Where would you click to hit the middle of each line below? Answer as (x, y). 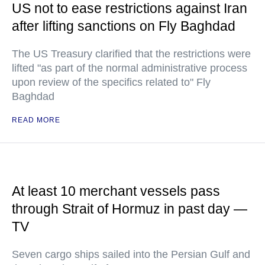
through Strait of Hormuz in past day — (130, 209)
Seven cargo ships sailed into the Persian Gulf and (131, 254)
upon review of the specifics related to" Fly (111, 82)
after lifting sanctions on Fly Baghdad (124, 26)
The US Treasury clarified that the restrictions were (131, 54)
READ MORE (36, 120)
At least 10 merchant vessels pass (116, 191)
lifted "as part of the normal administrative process (130, 68)
